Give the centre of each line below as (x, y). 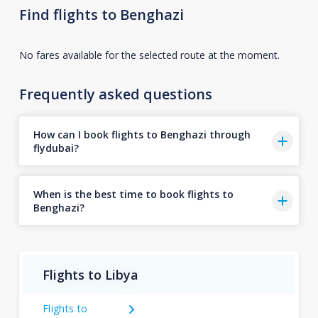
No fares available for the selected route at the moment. (149, 55)
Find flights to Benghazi (101, 15)
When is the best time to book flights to (133, 194)
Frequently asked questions (115, 94)
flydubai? (56, 148)
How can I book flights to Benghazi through (142, 134)
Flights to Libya (90, 274)
